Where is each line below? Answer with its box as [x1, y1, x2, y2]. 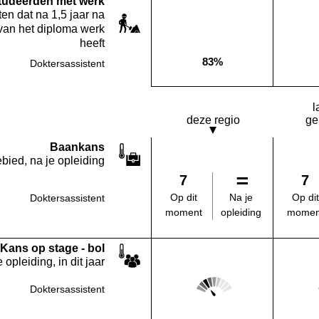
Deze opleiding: [211, 61, 283, 73]
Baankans [50, 141, 105, 153]
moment [164, 206, 202, 218]
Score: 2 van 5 [192, 273, 261, 285]
